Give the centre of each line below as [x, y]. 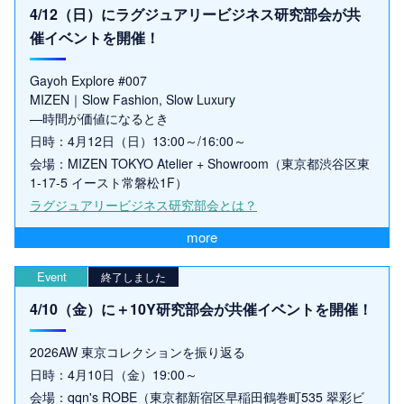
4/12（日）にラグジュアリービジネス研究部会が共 [195, 14]
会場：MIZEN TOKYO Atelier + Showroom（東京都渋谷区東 [200, 163]
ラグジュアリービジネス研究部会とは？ [143, 204]
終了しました [133, 276]
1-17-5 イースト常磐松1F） [109, 182]
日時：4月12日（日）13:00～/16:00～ [138, 140]
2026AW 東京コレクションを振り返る [138, 352]
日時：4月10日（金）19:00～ [114, 375]
